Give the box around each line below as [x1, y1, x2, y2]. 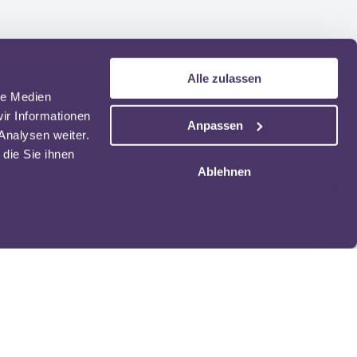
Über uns [115, 331, 172, 350]
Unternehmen [115, 315, 210, 329]
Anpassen [186, 118, 243, 132]
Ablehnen [197, 164, 251, 178]
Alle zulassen [186, 71, 261, 85]
